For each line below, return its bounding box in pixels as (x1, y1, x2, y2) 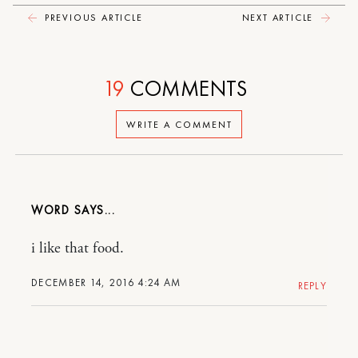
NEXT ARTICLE (241, 11, 317, 25)
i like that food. (31, 239, 124, 259)
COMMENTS (125, 74, 248, 103)
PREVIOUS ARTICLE (41, 11, 143, 25)
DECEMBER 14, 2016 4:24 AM (31, 276, 181, 290)
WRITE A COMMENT (125, 117, 233, 131)
